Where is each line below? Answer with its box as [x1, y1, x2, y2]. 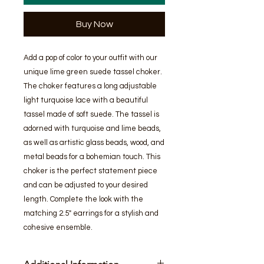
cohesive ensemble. [24, 223, 93, 232]
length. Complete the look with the [24, 195, 143, 204]
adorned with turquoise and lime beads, [24, 124, 161, 133]
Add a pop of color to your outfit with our [24, 54, 157, 62]
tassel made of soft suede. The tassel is [24, 110, 159, 119]
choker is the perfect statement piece [24, 167, 157, 176]
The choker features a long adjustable [24, 82, 157, 91]
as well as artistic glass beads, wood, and [24, 138, 164, 147]
